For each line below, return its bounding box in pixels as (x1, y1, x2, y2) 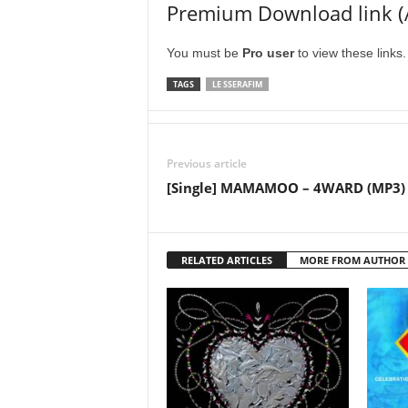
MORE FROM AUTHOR (299, 253, 405, 267)
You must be (166, 46, 242, 60)
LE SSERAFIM (211, 78, 262, 90)
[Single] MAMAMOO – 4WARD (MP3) (166, 178, 405, 197)
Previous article (166, 156, 247, 171)
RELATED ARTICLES (180, 253, 272, 267)
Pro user (241, 46, 294, 60)
